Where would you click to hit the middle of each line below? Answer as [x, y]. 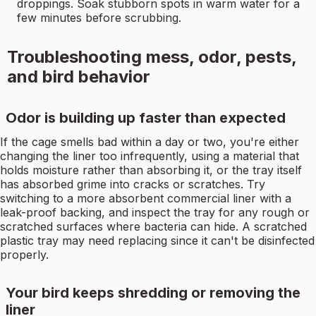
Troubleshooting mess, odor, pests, [151, 57]
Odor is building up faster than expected [146, 118]
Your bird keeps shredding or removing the [153, 293]
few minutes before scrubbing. [99, 18]
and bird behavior [78, 77]
